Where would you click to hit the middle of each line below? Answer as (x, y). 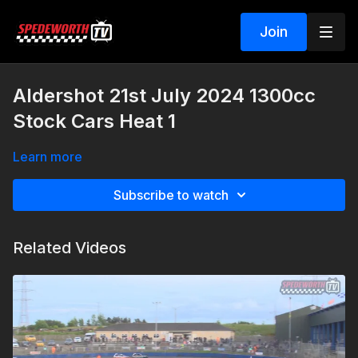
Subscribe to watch (171, 195)
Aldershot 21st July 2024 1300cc (164, 95)
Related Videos (70, 248)
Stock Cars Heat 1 (94, 121)
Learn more (48, 157)
